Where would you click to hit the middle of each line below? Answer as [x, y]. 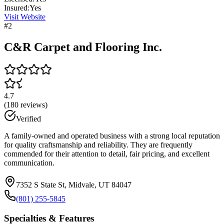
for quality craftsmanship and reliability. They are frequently [98, 145]
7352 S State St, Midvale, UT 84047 [74, 185]
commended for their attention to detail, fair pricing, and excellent [107, 154]
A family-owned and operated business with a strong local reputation [112, 136]
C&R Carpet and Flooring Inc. [83, 47]
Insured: [17, 7]
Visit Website [25, 16]
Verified [28, 119]
